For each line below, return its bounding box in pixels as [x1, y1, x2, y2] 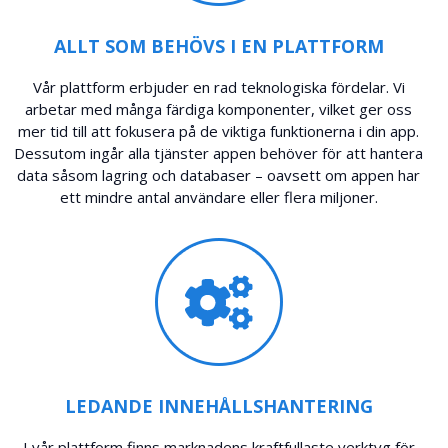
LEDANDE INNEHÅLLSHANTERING [64, 393, 373, 418]
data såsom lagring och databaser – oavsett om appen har [17, 164, 421, 185]
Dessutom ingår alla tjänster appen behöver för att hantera [14, 142, 424, 163]
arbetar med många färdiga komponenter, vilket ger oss [25, 98, 413, 119]
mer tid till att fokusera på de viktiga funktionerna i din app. [18, 120, 420, 141]
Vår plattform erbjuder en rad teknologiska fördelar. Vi [32, 76, 405, 97]
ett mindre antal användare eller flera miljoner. [59, 186, 378, 207]
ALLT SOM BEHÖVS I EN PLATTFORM [53, 33, 384, 58]
